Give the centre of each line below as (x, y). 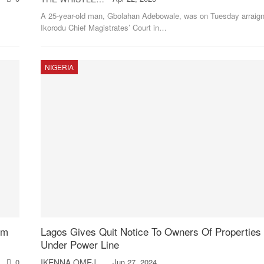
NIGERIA (59, 67)
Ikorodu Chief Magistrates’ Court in (100, 27)
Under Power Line (80, 244)
